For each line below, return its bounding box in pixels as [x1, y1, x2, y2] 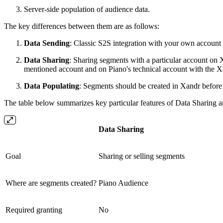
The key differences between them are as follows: [4, 22, 159, 31]
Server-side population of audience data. [24, 5, 150, 14]
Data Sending [24, 39, 70, 48]
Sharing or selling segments [99, 152, 185, 161]
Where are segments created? [5, 179, 97, 188]
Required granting [5, 206, 62, 215]
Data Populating [24, 82, 79, 91]
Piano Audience [99, 179, 148, 188]
